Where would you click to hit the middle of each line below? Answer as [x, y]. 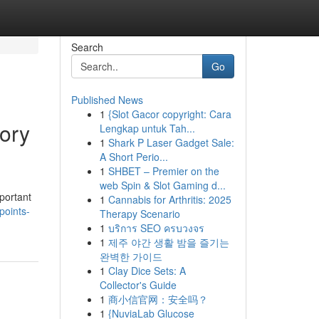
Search [87, 47]
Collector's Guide [138, 285]
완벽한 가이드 [131, 256]
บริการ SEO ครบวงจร [156, 228]
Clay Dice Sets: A [147, 271]
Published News [107, 100]
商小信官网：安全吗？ [158, 299]
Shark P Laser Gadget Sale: [171, 142]
